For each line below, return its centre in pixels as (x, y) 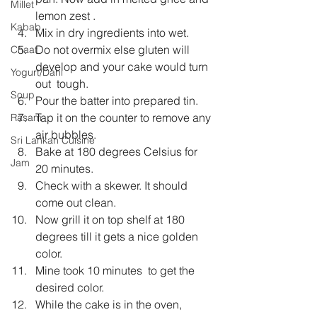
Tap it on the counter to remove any (125, 117)
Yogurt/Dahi (37, 72)
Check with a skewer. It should (113, 185)
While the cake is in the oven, (110, 304)
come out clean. (76, 202)
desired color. (70, 287)
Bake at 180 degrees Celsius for (118, 151)
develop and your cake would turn (123, 66)
